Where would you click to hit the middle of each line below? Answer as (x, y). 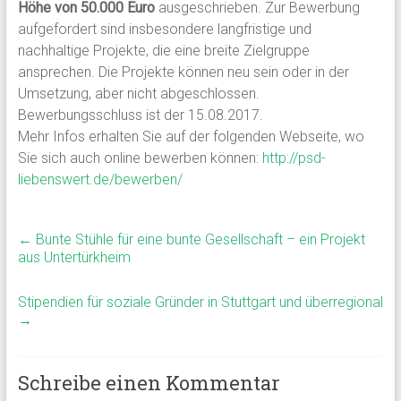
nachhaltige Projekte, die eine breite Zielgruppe (163, 51)
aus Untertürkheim (74, 258)
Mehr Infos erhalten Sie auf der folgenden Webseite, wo (191, 137)
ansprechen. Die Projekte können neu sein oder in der (183, 73)
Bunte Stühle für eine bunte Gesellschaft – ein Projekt (198, 240)
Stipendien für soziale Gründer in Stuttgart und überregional (200, 303)
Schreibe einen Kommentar (149, 383)
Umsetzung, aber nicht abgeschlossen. (138, 94)
